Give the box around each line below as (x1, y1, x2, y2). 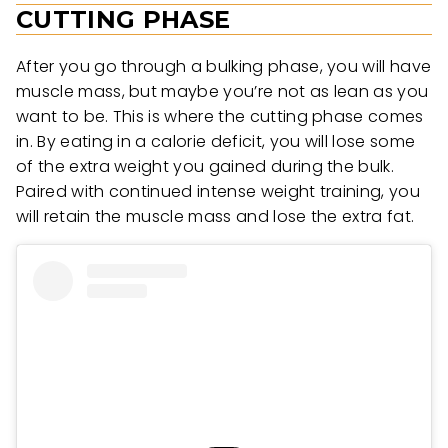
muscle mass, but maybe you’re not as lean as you (16, 80, 429, 104)
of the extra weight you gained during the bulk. (16, 155, 395, 179)
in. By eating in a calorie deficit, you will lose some (16, 130, 416, 154)
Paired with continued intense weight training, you (16, 180, 421, 204)
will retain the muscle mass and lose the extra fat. (16, 205, 415, 229)
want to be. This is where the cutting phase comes (16, 105, 424, 129)
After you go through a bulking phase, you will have (16, 55, 432, 79)
